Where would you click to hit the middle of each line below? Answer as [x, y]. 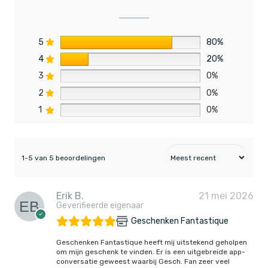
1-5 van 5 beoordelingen [63, 158]
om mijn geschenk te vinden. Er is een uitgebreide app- [151, 252]
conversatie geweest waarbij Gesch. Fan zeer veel [143, 261]
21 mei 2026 [226, 196]
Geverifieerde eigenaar [100, 205]
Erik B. [70, 196]
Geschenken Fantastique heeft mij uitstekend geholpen [152, 242]
